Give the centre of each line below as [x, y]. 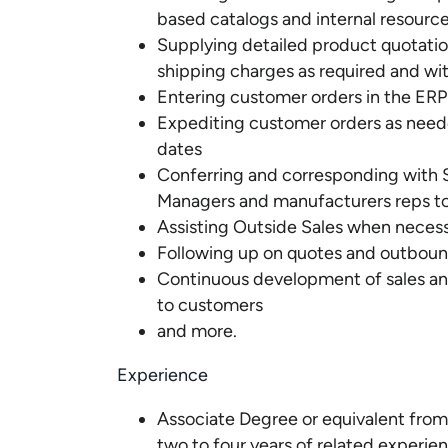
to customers [210, 305]
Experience [162, 375]
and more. [197, 331]
